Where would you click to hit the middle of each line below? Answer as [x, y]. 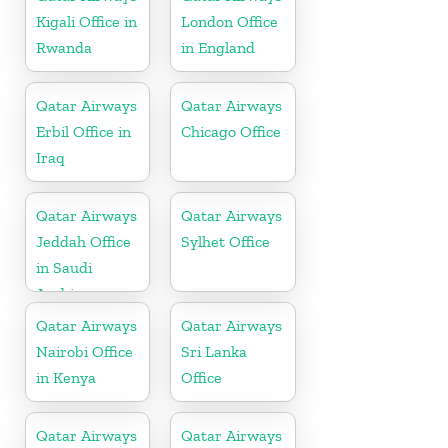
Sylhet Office [226, 242]
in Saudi [64, 268]
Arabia [59, 294]
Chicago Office [231, 132]
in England [218, 48]
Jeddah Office [83, 242]
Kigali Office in [86, 22]
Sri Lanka [214, 352]
